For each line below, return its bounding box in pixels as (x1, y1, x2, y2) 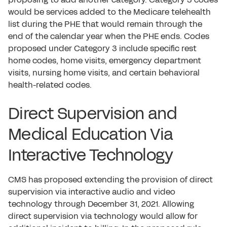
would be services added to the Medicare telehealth (8, 6, 211, 18)
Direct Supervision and (8, 102, 177, 125)
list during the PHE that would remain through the (8, 18, 202, 30)
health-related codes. (8, 79, 92, 91)
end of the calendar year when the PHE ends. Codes (8, 30, 209, 42)
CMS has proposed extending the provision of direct (8, 174, 213, 185)
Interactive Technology (8, 144, 173, 167)
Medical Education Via (8, 123, 173, 146)
